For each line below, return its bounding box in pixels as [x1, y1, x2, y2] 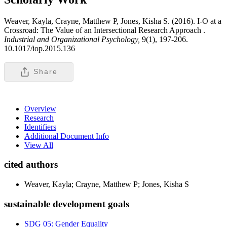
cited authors [4, 159, 58, 170]
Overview [24, 104, 56, 113]
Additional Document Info [24, 131, 109, 140]
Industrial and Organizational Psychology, [4, 34, 142, 44]
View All [24, 140, 53, 149]
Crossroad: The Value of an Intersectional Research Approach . [4, 25, 205, 34]
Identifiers [24, 122, 56, 131]
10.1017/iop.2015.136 [4, 44, 75, 53]
